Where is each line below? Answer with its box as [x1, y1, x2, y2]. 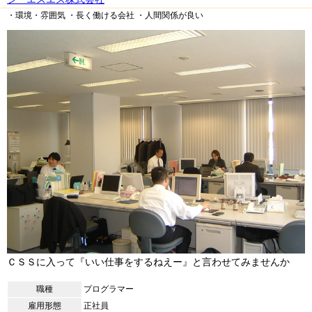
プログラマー [84, 283, 134, 294]
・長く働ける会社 [68, 10, 134, 20]
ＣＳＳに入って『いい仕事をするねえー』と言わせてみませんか [7, 256, 290, 267]
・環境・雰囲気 [7, 10, 65, 20]
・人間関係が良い [136, 10, 203, 20]
